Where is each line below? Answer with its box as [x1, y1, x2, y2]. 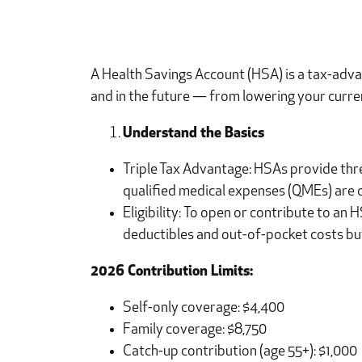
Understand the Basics [123, 126, 264, 142]
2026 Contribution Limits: [90, 264, 253, 280]
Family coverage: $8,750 [123, 322, 267, 339]
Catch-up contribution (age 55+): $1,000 [123, 344, 357, 360]
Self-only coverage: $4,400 [123, 301, 284, 317]
